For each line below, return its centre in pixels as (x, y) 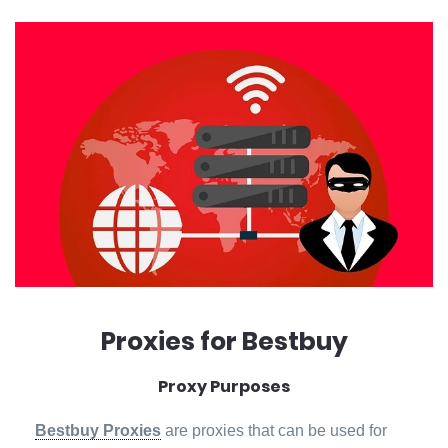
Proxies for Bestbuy (224, 341)
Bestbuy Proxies (98, 430)
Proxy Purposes (224, 386)
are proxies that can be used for (274, 430)
